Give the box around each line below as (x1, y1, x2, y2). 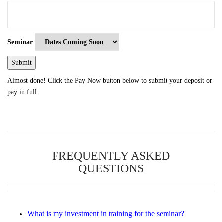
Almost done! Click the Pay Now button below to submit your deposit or (7, 76, 212, 84)
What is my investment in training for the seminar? (27, 209, 184, 218)
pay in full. (7, 88, 39, 96)
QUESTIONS (78, 162, 144, 175)
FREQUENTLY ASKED (52, 149, 170, 162)
